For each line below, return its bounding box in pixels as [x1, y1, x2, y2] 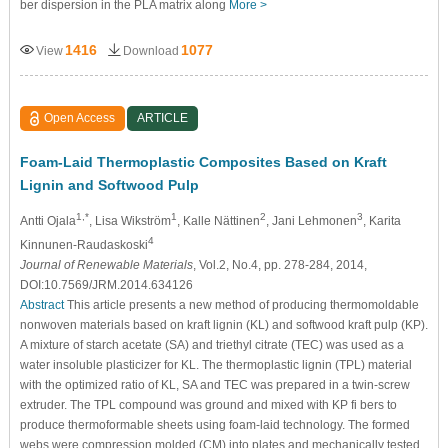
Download [122, 43, 179, 58]
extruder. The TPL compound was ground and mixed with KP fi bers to [19, 397, 397, 412]
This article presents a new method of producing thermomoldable [63, 297, 419, 312]
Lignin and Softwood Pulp [19, 176, 199, 193]
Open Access [44, 110, 116, 125]
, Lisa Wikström [88, 213, 171, 228]
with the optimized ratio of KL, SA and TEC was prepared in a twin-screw [19, 377, 410, 392]
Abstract [19, 297, 64, 312]
